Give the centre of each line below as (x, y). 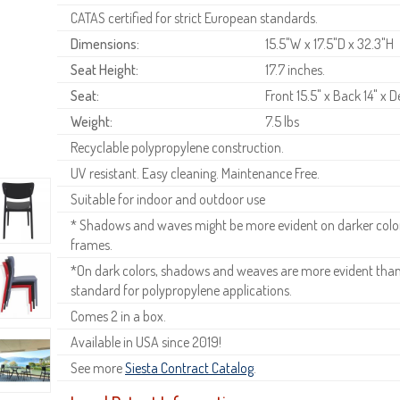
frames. (92, 244)
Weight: (92, 121)
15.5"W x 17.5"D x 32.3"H (329, 43)
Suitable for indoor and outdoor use (168, 199)
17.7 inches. (294, 69)
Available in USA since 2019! (146, 342)
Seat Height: (104, 69)
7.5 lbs (281, 121)
